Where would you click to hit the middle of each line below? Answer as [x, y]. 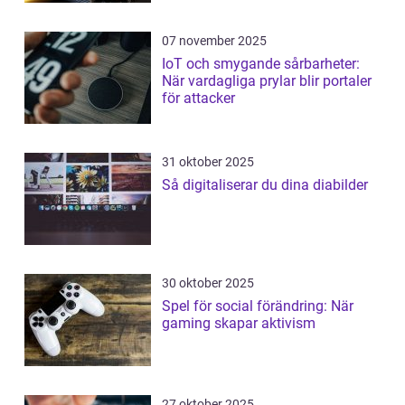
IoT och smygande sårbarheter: [261, 64]
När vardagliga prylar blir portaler [267, 81]
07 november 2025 [214, 41]
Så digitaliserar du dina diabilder [265, 185]
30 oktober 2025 [208, 283]
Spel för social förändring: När [258, 306]
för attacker [198, 99]
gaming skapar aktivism [239, 324]
